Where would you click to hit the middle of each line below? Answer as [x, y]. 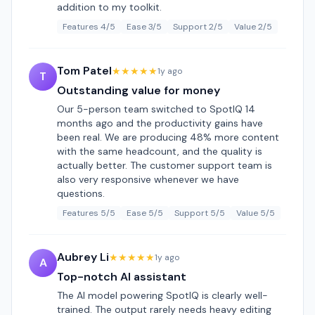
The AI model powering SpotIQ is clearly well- [162, 295]
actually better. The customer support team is [165, 165]
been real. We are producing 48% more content [168, 137]
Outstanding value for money [139, 90]
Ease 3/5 [144, 27]
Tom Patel [84, 71]
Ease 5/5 [145, 213]
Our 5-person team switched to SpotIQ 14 [156, 109]
